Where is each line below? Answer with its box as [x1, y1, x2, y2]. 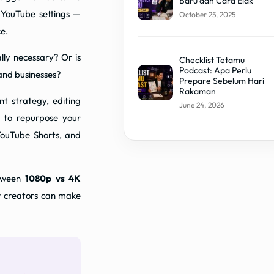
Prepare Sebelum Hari [179, 75, 264, 86]
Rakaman [179, 85, 216, 97]
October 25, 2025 [179, 9, 235, 19]
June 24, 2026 [179, 100, 224, 109]
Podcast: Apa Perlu [179, 64, 251, 76]
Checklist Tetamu [179, 54, 245, 65]
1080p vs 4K [24, 172, 81, 185]
